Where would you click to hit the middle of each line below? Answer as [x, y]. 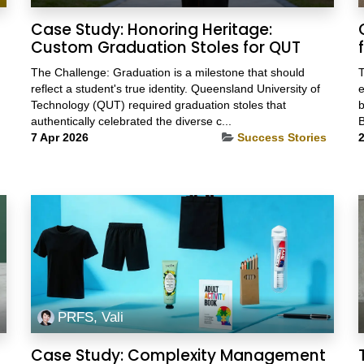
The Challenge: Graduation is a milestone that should [167, 73]
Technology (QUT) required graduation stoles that [158, 105]
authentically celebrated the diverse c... [131, 121]
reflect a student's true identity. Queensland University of [175, 89]
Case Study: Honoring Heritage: [151, 30]
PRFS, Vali [91, 317]
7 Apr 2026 [59, 138]
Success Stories [282, 138]
